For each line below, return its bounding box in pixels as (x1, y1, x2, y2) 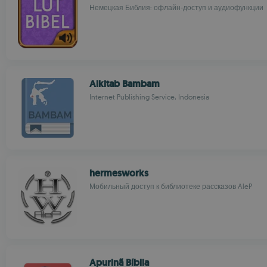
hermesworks (89, 167, 148, 179)
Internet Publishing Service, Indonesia (89, 92, 209, 101)
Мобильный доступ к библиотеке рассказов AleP (89, 182, 252, 191)
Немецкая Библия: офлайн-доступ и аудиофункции (89, 3, 263, 12)
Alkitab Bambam (89, 77, 160, 90)
